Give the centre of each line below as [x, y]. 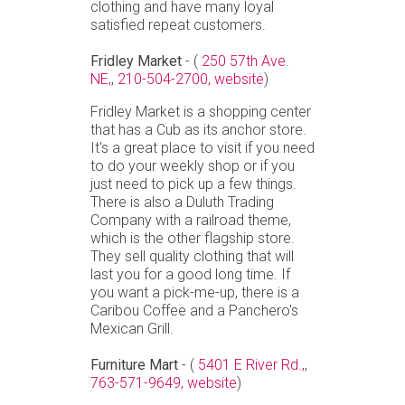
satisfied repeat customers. [178, 24]
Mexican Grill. [132, 328]
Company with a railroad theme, [191, 220]
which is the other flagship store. [193, 238]
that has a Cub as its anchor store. [198, 129]
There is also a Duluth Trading [182, 202]
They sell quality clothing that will [192, 256]
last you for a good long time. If [190, 274]
